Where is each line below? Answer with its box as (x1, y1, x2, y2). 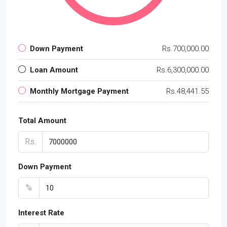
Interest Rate (18, 208, 64, 217)
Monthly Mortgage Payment (30, 86, 129, 96)
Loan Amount (30, 65, 78, 74)
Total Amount (18, 116, 66, 125)
